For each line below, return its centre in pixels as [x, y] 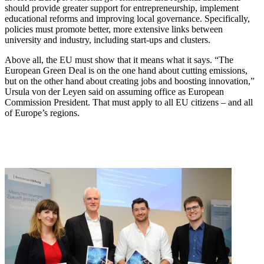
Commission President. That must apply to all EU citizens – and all [129, 103]
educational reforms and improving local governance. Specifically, [127, 19]
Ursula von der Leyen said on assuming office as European [114, 92]
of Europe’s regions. [42, 113]
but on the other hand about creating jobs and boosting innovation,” [130, 81]
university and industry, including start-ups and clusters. [108, 40]
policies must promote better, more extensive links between [114, 29]
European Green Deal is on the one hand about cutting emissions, [126, 71]
